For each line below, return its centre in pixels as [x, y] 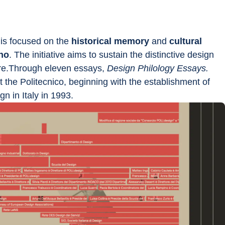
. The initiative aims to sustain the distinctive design [113, 55]
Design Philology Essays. [159, 68]
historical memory [109, 41]
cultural [187, 41]
